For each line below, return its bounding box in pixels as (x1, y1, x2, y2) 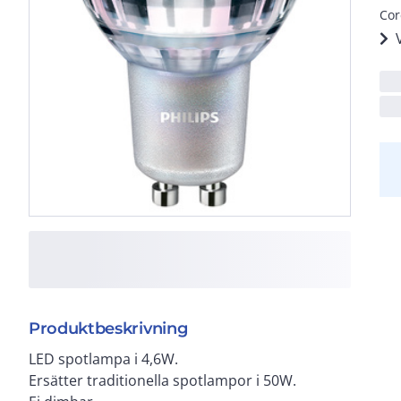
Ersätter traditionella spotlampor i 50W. (29, 370, 296, 390)
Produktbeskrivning (29, 318, 188, 338)
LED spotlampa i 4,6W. (29, 348, 178, 369)
